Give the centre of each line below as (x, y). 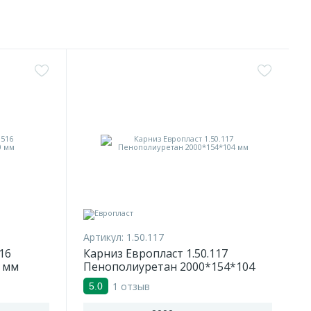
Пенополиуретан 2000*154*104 (169, 267)
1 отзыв (131, 286)
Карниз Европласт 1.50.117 (155, 253)
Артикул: (103, 237)
